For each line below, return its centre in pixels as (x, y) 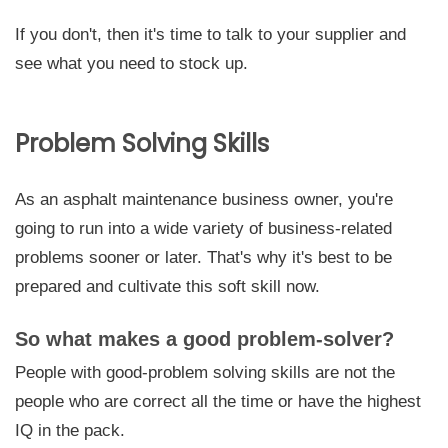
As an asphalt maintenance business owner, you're (204, 199)
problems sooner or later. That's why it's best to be (203, 257)
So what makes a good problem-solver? (204, 338)
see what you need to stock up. (131, 63)
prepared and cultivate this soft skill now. (167, 286)
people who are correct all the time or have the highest (218, 401)
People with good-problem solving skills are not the (205, 372)
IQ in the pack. (70, 430)
